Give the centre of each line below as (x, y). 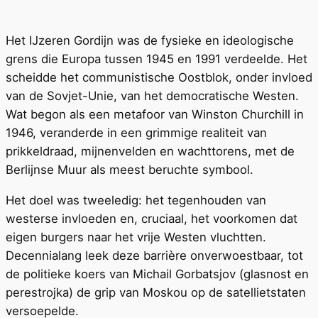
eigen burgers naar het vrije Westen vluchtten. (136, 237)
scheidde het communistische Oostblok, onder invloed (159, 77)
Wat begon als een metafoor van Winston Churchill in (155, 114)
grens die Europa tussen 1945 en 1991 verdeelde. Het (157, 59)
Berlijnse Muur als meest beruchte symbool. (130, 169)
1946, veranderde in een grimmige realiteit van (136, 132)
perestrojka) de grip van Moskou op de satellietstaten (156, 292)
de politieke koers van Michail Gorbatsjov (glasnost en (157, 274)
